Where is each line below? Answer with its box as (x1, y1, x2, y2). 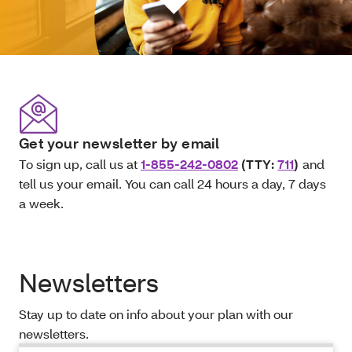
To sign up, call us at (19, 156, 141, 173)
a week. (19, 195, 64, 212)
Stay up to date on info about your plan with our (19, 306, 293, 323)
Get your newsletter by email (19, 134, 220, 153)
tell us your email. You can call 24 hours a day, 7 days (19, 175, 326, 192)
